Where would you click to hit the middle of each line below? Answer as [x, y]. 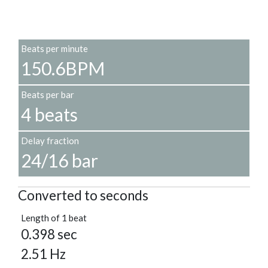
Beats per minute [54, 49]
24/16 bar [60, 161]
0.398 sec [49, 234]
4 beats [49, 115]
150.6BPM [63, 68]
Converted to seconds [83, 196]
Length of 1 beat [54, 218]
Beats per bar [48, 95]
